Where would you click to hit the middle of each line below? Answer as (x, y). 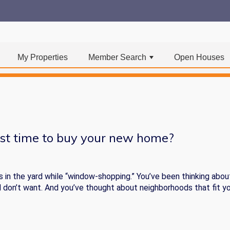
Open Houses (199, 57)
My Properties (43, 57)
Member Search (117, 57)
